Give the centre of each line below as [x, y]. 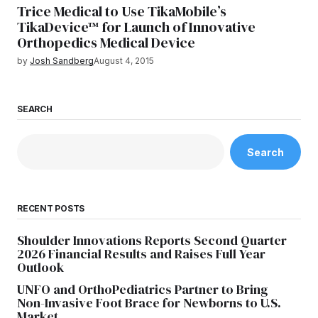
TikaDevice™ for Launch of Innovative [136, 27]
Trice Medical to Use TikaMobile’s [122, 11]
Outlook [40, 268]
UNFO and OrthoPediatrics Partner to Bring [142, 290]
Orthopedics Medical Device [106, 43]
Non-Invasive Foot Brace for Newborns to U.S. [149, 303]
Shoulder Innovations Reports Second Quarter [152, 241]
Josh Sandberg [62, 61]
